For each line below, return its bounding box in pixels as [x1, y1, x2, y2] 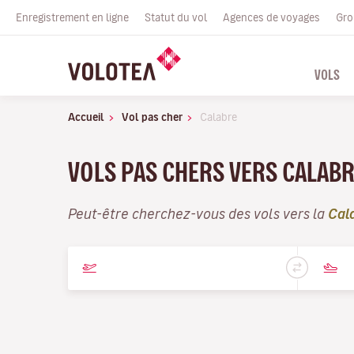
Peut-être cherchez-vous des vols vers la [68, 206, 328, 220]
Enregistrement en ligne [16, 12, 129, 23]
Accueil [68, 111, 104, 122]
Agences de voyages [223, 12, 320, 23]
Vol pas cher [122, 111, 183, 122]
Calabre [200, 111, 237, 122]
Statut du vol [145, 12, 207, 23]
